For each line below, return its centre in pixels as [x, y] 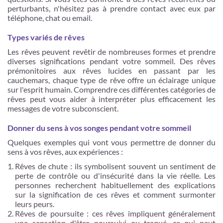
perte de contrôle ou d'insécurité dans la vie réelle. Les [115, 175]
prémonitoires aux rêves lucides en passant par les [111, 70]
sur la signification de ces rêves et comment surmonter [115, 194]
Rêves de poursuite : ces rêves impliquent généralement [115, 213]
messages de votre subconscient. [64, 108]
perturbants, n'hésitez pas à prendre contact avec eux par [111, 8]
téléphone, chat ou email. [51, 18]
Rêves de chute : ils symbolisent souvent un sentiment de [115, 166]
